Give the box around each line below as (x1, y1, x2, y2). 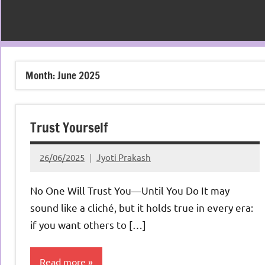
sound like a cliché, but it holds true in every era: (30, 201, 253, 214)
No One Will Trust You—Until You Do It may (30, 183, 230, 196)
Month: (25, 67, 57, 83)
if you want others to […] (30, 218, 146, 231)
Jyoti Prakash (96, 151, 151, 163)
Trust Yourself (30, 118, 108, 137)
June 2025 (57, 67, 100, 83)
